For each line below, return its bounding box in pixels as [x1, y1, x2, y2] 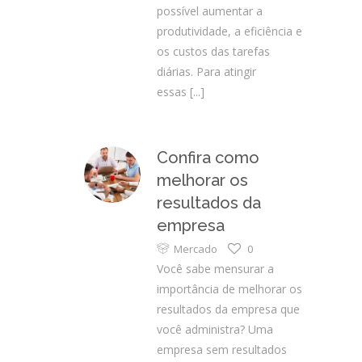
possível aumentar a [157, 3, 263, 19]
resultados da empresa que [157, 301, 300, 317]
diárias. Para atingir [157, 64, 256, 79]
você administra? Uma [157, 322, 273, 337]
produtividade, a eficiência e [157, 23, 302, 39]
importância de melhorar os [157, 281, 302, 297]
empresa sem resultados [157, 342, 287, 357]
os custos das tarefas [157, 44, 270, 59]
